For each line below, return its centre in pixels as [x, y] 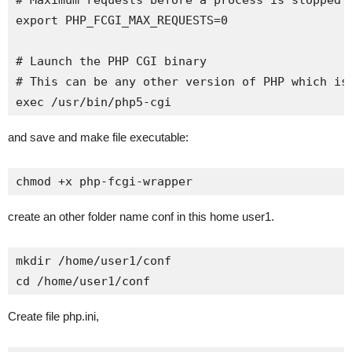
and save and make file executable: [98, 137]
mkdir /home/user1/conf [93, 261]
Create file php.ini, [53, 316]
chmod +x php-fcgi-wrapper [104, 181]
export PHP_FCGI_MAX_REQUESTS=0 [122, 20]
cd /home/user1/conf [83, 281]
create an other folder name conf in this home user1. [141, 216]
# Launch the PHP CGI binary [111, 61]
